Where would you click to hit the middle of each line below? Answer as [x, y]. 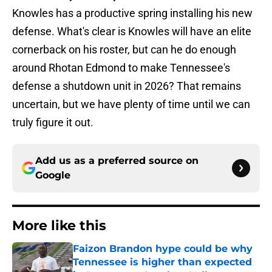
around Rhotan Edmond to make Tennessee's [121, 68]
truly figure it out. [53, 123]
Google [53, 175]
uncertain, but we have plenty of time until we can [131, 104]
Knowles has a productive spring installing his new [132, 13]
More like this [59, 226]
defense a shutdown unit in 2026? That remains [127, 86]
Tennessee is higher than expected [162, 262]
